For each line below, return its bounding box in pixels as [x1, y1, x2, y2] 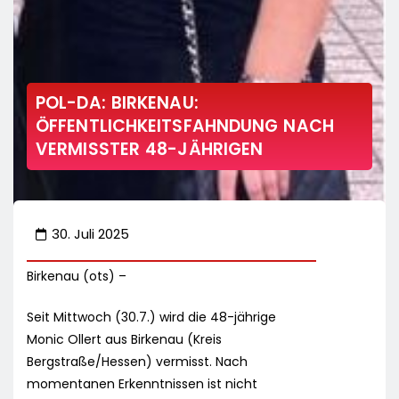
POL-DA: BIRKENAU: [36, 91, 199, 116]
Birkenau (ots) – [27, 267, 126, 286]
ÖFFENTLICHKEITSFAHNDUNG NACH [36, 114, 334, 139]
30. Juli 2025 [52, 224, 129, 244]
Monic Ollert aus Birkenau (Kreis [27, 330, 222, 349]
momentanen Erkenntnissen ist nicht [27, 375, 257, 394]
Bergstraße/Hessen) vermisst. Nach [27, 353, 248, 371]
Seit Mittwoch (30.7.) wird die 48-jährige [27, 308, 276, 327]
